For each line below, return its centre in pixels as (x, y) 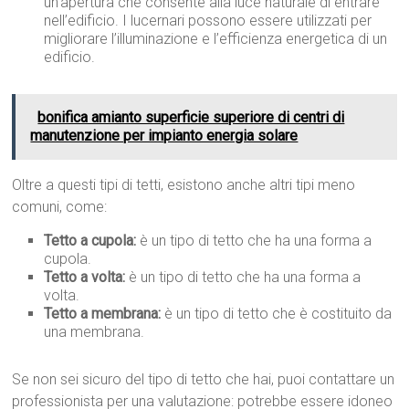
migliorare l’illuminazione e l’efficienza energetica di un (216, 39)
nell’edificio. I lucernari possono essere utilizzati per (208, 21)
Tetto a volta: (85, 278)
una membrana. (94, 332)
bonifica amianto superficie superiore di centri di (191, 118)
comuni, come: (60, 207)
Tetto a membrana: (103, 314)
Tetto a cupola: (90, 241)
